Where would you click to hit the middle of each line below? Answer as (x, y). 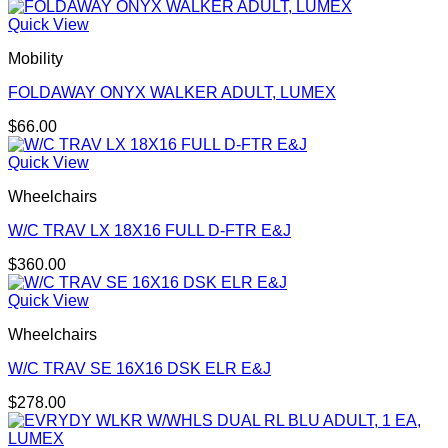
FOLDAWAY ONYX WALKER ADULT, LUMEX (172, 93)
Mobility (35, 59)
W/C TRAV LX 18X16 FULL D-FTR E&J (149, 231)
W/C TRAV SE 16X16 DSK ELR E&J (139, 369)
